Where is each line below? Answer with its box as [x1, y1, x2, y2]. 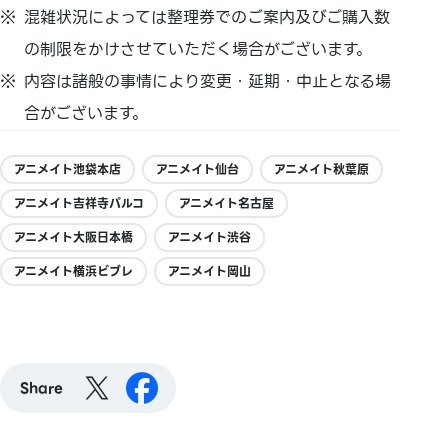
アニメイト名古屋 [179, 194, 274, 214]
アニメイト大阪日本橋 [14, 228, 133, 248]
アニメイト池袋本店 [14, 160, 121, 180]
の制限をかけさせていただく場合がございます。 [24, 37, 373, 63]
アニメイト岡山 [168, 262, 251, 282]
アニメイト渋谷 [168, 228, 251, 248]
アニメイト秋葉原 [274, 160, 369, 180]
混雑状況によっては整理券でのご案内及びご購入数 [24, 5, 391, 31]
